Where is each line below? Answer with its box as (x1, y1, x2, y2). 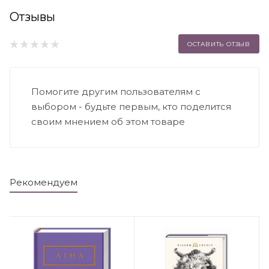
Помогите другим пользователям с (31, 85, 201, 97)
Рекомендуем (10, 176, 77, 188)
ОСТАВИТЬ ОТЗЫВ (187, 40, 250, 48)
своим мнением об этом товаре (31, 115, 185, 127)
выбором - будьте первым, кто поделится (31, 100, 231, 112)
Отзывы (10, 9, 55, 24)
